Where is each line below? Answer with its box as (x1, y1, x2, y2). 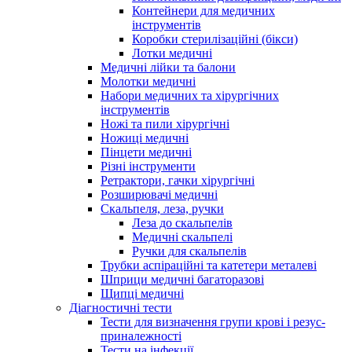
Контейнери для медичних (132, 3, 275, 17)
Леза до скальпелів (132, 215, 233, 229)
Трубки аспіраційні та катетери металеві (101, 258, 317, 272)
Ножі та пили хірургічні (101, 116, 229, 130)
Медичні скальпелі (132, 229, 233, 244)
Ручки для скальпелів (132, 244, 247, 258)
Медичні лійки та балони (101, 60, 236, 74)
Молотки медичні (101, 74, 196, 88)
